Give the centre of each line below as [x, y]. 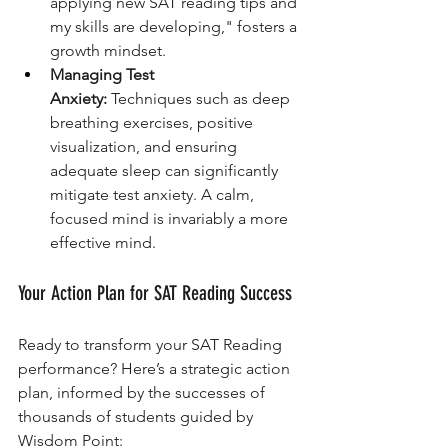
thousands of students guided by [137, 417]
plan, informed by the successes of [143, 393]
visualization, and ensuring [145, 147]
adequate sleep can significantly [166, 171]
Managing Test [104, 75]
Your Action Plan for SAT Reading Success [155, 293]
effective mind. [103, 243]
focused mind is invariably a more [171, 219]
